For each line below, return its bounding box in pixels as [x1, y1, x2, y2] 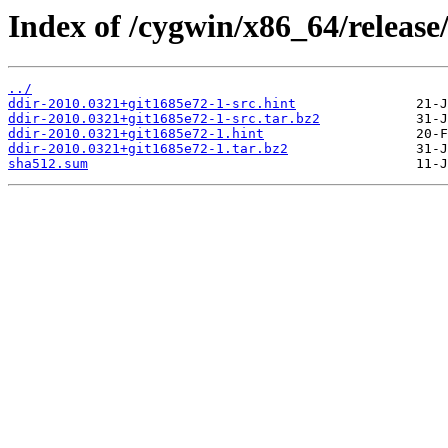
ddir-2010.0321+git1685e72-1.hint [8, 126, 264, 142]
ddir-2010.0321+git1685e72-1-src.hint [8, 96, 296, 112]
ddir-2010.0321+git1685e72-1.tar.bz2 [8, 141, 288, 157]
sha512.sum [8, 156, 88, 172]
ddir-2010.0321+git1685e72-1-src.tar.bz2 [8, 111, 320, 127]
